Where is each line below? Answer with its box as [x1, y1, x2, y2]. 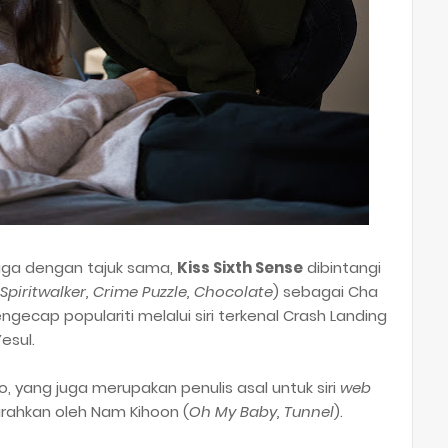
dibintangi [303, 257, 381, 279]
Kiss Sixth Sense [177, 257, 303, 279]
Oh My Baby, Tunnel [189, 401, 334, 423]
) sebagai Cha [273, 281, 378, 303]
